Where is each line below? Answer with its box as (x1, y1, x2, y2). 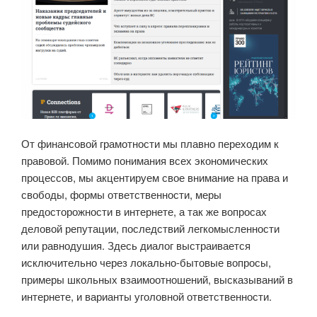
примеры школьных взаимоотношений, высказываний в (21, 271, 293, 287)
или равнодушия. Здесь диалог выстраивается (21, 237, 250, 253)
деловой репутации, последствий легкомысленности (21, 220, 279, 236)
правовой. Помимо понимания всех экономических (21, 152, 268, 168)
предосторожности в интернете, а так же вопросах (21, 203, 267, 219)
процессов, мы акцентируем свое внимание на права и (21, 169, 288, 185)
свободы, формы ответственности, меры (21, 186, 221, 202)
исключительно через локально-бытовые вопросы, (21, 254, 271, 270)
